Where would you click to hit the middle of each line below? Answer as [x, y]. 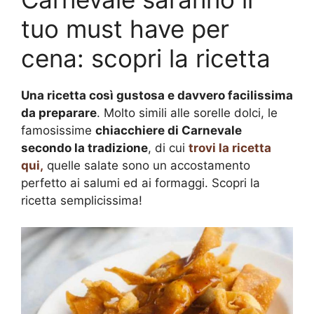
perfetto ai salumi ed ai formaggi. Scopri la [141, 183]
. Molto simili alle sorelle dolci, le [187, 112]
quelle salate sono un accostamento [147, 165]
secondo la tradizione [84, 148]
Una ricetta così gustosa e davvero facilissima [157, 95]
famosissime [58, 130]
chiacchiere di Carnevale [169, 130]
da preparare [59, 112]
